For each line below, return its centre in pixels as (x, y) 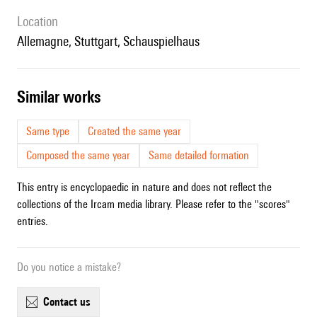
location (40, 22)
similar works (63, 97)
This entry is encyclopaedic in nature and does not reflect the (144, 188)
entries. (33, 221)
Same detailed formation (199, 156)
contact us (70, 302)
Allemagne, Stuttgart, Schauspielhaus (112, 41)
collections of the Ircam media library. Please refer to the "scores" (154, 204)
